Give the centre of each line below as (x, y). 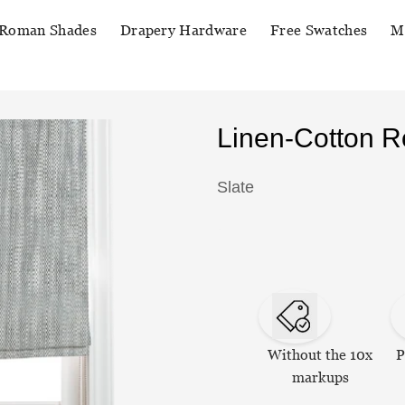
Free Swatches (319, 30)
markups (320, 377)
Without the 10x (320, 354)
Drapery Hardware (184, 30)
